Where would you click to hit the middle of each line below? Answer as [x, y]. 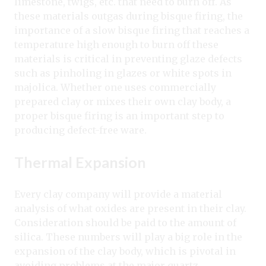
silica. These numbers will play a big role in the [128, 237]
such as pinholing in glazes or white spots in [123, 73]
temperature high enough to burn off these [116, 45]
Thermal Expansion [80, 162]
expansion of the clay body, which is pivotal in [125, 251]
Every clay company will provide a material [118, 194]
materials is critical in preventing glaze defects [128, 59]
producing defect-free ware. [80, 130]
